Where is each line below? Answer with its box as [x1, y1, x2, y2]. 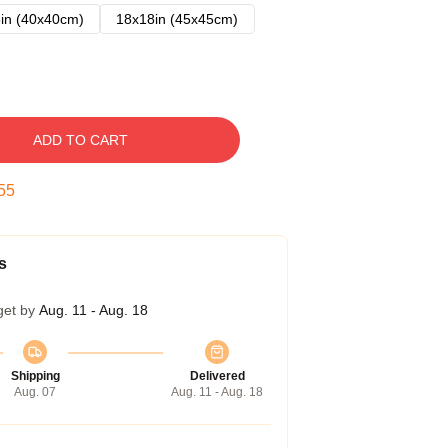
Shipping [10, 369, 60, 383]
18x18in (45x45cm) [116, 11, 238, 27]
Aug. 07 [14, 385, 56, 399]
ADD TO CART [32, 132, 128, 148]
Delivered [189, 369, 245, 383]
